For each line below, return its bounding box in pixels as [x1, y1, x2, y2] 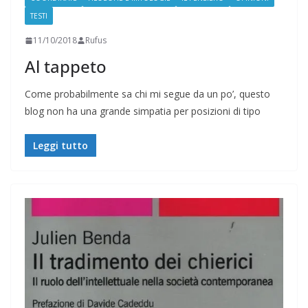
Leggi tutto [33, 139, 88, 153]
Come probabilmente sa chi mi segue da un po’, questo [25, 87, 270, 101]
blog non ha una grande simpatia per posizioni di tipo [25, 104, 261, 118]
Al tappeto [25, 55, 107, 78]
